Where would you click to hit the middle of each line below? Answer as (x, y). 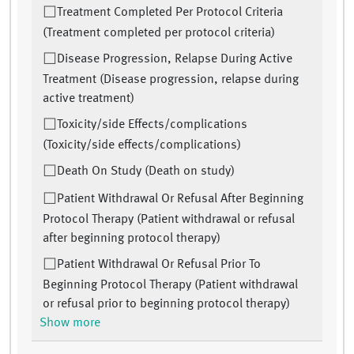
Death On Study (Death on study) (146, 172)
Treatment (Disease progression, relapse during (171, 80)
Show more (70, 324)
